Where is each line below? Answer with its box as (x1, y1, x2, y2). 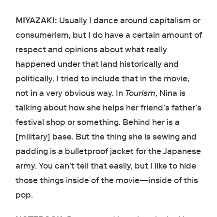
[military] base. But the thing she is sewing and (15, 131, 197, 142)
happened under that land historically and (15, 59, 179, 69)
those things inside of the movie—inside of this (15, 175, 198, 186)
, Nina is (155, 88, 186, 98)
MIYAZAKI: (15, 15, 59, 26)
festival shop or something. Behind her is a (15, 117, 180, 127)
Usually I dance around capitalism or (59, 15, 201, 26)
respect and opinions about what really (15, 44, 167, 55)
